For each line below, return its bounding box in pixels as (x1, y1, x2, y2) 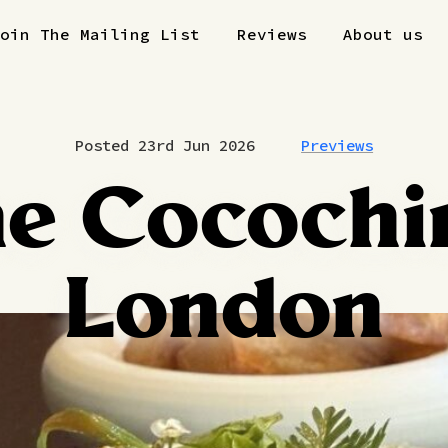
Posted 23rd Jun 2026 (74, 136, 255, 156)
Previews (301, 136, 374, 156)
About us (342, 24, 423, 44)
